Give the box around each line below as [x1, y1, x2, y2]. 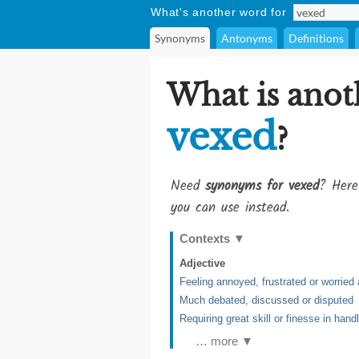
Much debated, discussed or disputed [179, 294, 353, 306]
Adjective [179, 257, 225, 269]
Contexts [179, 232, 233, 245]
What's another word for [151, 6, 287, 18]
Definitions [288, 31, 344, 45]
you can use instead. [171, 197, 289, 219]
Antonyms [221, 31, 272, 45]
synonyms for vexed [205, 175, 319, 197]
